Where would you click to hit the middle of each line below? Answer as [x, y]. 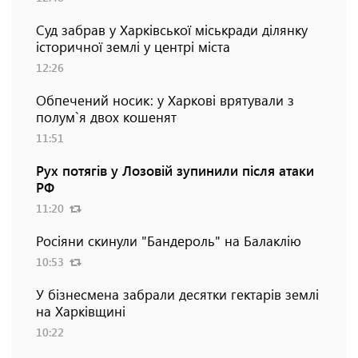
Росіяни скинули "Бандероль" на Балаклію [169, 240]
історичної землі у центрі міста [133, 46]
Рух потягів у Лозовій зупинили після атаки [175, 170]
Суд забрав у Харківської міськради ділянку [172, 29]
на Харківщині [81, 310]
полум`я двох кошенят [106, 116]
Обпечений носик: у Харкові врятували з [165, 99]
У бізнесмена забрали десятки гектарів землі [177, 294]
